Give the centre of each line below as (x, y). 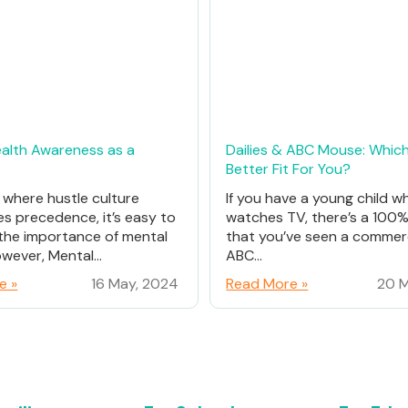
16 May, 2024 (134, 284)
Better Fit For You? (289, 169)
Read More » (267, 284)
